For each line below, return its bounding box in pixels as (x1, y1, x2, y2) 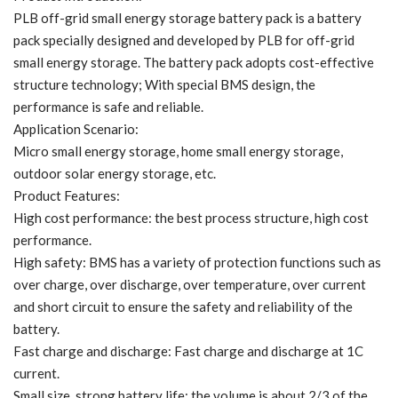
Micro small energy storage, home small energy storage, (13, 143, 343, 159)
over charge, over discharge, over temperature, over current (13, 276, 366, 292)
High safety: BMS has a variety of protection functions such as (13, 254, 381, 270)
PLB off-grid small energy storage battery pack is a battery (13, 10, 362, 26)
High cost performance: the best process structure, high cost (13, 210, 369, 226)
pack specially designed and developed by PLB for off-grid (13, 32, 354, 48)
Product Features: (13, 187, 120, 203)
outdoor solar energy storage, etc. (13, 165, 216, 181)
